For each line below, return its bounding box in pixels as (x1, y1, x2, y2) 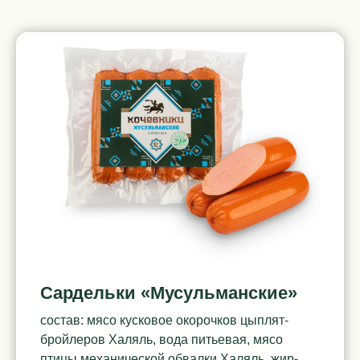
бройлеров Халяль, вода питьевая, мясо (40, 333, 283, 347)
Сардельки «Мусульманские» (40, 283, 297, 304)
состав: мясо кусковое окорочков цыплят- (40, 313, 288, 328)
